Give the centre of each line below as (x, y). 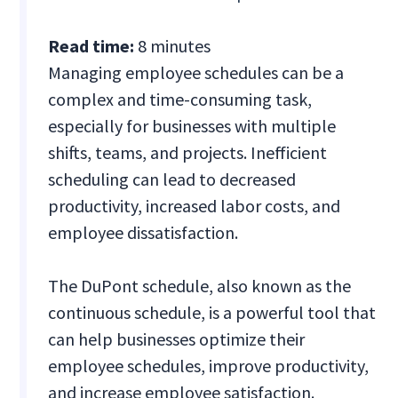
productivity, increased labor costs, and (195, 206)
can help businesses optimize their (177, 339)
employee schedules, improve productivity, (209, 366)
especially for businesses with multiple (192, 126)
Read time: (93, 46)
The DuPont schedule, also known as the (200, 286)
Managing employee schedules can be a (196, 73)
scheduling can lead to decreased (172, 179)
